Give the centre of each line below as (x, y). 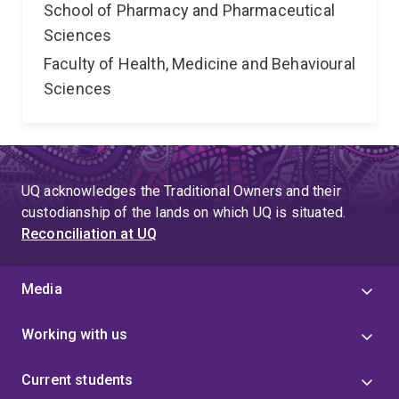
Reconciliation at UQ (90, 234)
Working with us (75, 334)
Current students (77, 380)
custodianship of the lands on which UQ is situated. (184, 212)
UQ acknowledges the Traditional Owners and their (181, 191)
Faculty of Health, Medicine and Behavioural (199, 64)
